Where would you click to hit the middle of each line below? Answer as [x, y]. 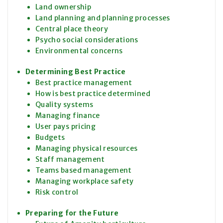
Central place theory [72, 29]
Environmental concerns [79, 51]
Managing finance [68, 116]
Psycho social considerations [87, 40]
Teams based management [84, 170]
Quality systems [64, 105]
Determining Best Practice [76, 72]
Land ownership [63, 7]
